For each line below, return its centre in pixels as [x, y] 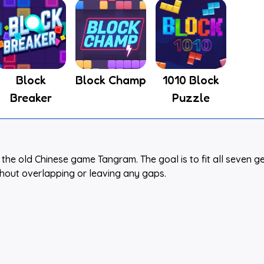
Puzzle [191, 98]
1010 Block [191, 80]
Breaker [31, 98]
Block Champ [111, 80]
